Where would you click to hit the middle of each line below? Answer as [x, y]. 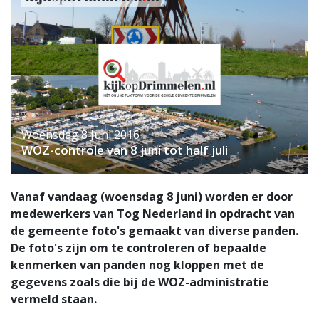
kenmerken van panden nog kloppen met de [137, 265]
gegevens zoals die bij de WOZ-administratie [140, 282]
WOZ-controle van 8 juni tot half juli [125, 150]
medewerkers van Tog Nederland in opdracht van [153, 214]
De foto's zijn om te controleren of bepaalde [138, 248]
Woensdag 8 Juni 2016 [80, 135]
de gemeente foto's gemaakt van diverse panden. [155, 231]
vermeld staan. [54, 299]
